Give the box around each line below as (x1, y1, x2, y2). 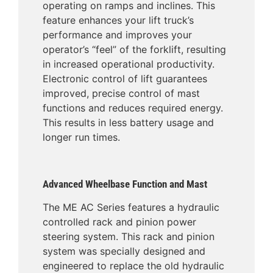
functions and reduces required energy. (43, 102, 223, 115)
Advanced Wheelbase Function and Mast (43, 178, 207, 191)
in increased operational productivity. (43, 58, 214, 71)
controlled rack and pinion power (43, 216, 196, 229)
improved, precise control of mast (43, 87, 200, 100)
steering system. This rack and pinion (43, 230, 214, 243)
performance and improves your (43, 29, 192, 41)
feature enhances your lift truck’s (43, 14, 194, 27)
